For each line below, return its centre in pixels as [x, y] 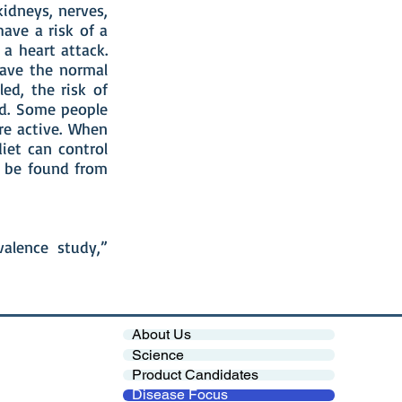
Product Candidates [195, 375]
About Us [162, 335]
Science [158, 354]
